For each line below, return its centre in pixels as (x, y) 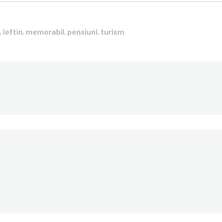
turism (113, 32)
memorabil (45, 32)
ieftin (13, 32)
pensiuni (83, 32)
